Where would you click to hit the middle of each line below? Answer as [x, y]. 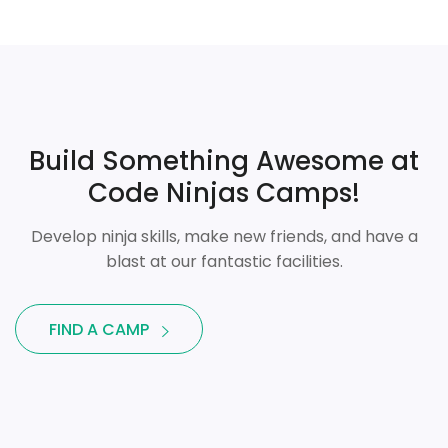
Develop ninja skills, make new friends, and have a [224, 237]
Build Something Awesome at [224, 161]
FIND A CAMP [99, 330]
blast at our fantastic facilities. [224, 262]
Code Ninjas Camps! [224, 193]
